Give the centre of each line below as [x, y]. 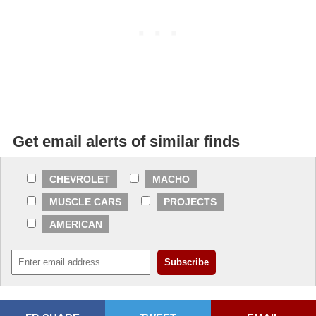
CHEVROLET [80, 180]
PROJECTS [190, 202]
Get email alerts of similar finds [126, 142]
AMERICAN [76, 225]
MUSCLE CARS [85, 202]
